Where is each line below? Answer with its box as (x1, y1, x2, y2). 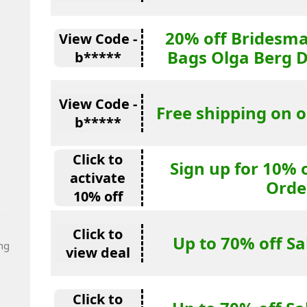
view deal (65, 243, 130, 262)
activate (70, 169, 125, 187)
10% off (73, 187, 123, 206)
